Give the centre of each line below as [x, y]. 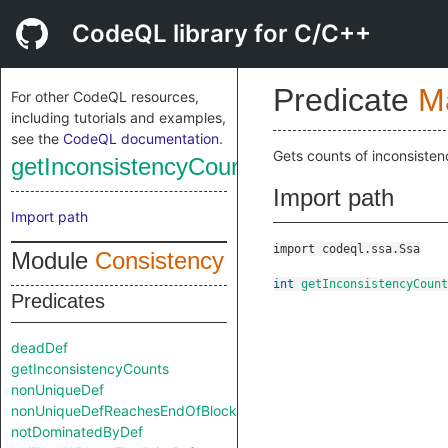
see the [37, 138]
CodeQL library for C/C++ [221, 33]
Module [53, 260]
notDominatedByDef [77, 431]
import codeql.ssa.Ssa [346, 249]
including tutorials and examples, [118, 117]
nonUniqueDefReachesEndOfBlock [124, 410]
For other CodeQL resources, [105, 96]
